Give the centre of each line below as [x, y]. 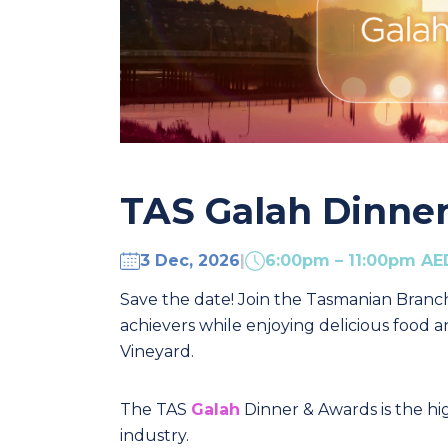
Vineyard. [157, 351]
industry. [154, 435]
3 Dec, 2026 [190, 261]
